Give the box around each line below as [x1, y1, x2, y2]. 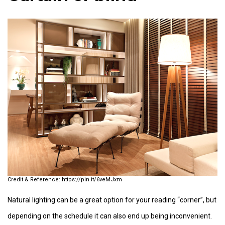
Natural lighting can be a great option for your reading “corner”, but [8, 196, 216, 204]
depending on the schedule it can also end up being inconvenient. [8, 212, 212, 220]
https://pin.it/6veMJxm [62, 176, 122, 183]
